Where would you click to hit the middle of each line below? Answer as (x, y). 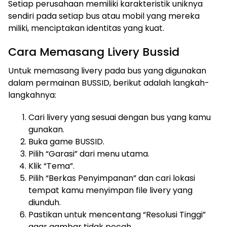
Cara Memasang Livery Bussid (94, 52)
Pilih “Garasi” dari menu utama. (89, 154)
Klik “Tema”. (51, 166)
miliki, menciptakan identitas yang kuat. (86, 28)
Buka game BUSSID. (66, 142)
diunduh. (45, 203)
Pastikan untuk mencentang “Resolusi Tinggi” (117, 215)
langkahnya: (32, 95)
